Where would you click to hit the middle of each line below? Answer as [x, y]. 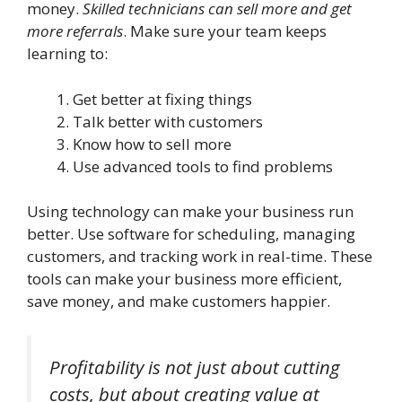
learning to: [67, 54]
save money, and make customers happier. [179, 301]
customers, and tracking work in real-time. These [200, 257]
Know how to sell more [152, 144]
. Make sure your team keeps [225, 31]
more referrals [75, 31]
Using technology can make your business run [190, 212]
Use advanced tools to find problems [203, 166]
